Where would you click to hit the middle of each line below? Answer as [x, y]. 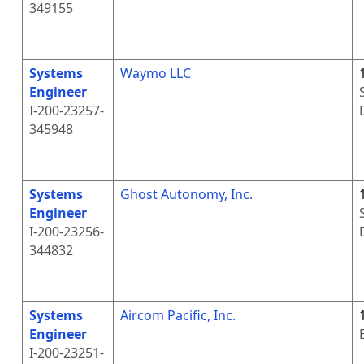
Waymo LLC [155, 73]
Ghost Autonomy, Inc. [186, 194]
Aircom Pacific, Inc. [178, 315]
